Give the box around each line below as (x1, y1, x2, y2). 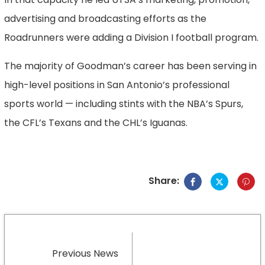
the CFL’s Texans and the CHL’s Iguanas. (4, 116, 188, 130)
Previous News (52, 247, 119, 261)
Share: (148, 174, 179, 188)
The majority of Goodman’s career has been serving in (4, 59, 257, 73)
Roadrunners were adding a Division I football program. (4, 31, 259, 45)
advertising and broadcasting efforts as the (4, 12, 207, 26)
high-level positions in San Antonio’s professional (4, 78, 230, 92)
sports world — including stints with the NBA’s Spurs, (4, 97, 244, 111)
